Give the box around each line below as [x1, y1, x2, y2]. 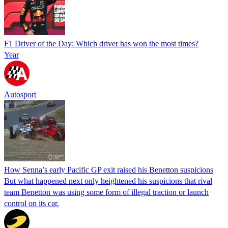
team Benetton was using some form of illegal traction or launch [4, 187, 209, 196]
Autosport [4, 90, 36, 99]
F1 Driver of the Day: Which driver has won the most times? [4, 39, 198, 48]
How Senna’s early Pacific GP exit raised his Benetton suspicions [4, 165, 213, 174]
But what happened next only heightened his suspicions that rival [4, 176, 212, 185]
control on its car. [4, 198, 59, 208]
